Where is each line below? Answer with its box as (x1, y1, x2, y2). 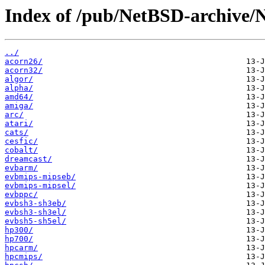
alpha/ (5, 83, 33, 93)
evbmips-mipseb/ (5, 172, 76, 182)
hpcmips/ (5, 252, 43, 261)
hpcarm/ (5, 243, 38, 253)
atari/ (5, 119, 33, 128)
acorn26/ (5, 57, 43, 66)
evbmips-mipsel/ (5, 181, 76, 190)
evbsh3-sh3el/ (5, 208, 66, 217)
